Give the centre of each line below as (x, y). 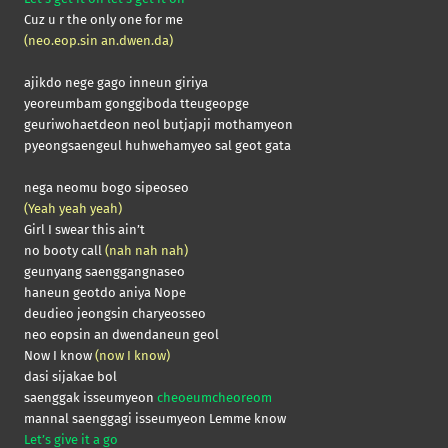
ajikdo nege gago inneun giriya (116, 83)
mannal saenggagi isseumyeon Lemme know (155, 419)
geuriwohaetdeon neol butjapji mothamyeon (158, 125)
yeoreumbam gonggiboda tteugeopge (136, 104)
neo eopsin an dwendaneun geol (121, 335)
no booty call (64, 251)
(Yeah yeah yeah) (73, 209)
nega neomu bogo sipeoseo (106, 188)
